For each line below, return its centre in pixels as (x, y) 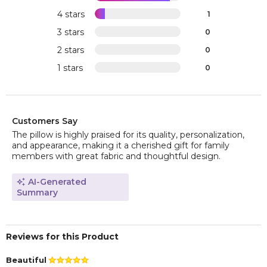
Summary (37, 193)
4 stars (71, 15)
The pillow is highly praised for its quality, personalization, (128, 135)
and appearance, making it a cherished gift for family (121, 146)
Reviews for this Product (62, 237)
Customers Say (45, 121)
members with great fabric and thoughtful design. (116, 156)
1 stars (70, 68)
